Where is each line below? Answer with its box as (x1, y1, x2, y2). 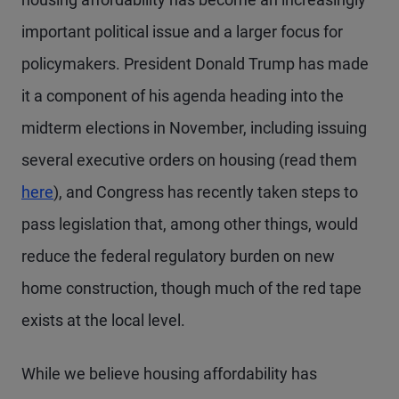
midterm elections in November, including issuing (21, 118, 367, 137)
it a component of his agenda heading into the (21, 86, 344, 105)
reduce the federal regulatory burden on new (21, 247, 335, 265)
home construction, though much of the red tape (21, 279, 362, 297)
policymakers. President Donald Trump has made (21, 54, 369, 73)
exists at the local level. (21, 311, 189, 330)
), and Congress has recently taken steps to (53, 183, 358, 201)
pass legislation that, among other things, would (21, 215, 358, 233)
